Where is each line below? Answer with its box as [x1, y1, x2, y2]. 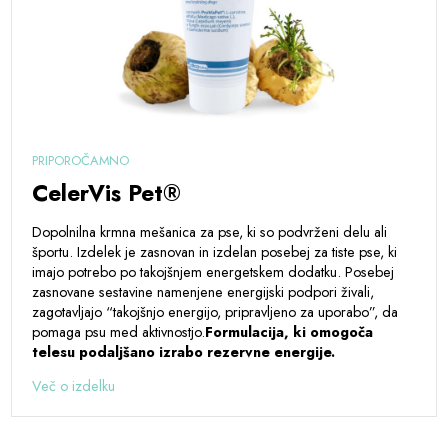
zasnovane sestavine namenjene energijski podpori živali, [32, 281, 375, 302]
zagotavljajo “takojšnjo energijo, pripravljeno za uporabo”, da [32, 301, 399, 322]
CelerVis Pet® [32, 176, 182, 211]
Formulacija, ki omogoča [205, 321, 374, 342]
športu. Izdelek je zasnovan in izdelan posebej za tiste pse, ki [32, 241, 398, 262]
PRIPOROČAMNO [32, 150, 130, 170]
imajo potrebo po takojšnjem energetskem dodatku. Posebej [32, 261, 395, 282]
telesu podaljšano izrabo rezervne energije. [32, 341, 336, 362]
